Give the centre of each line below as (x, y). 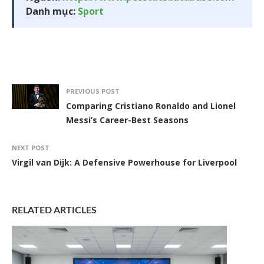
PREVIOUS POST (93, 91)
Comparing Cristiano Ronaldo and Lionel (151, 106)
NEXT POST (31, 148)
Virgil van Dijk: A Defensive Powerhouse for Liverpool (124, 163)
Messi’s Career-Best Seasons (127, 120)
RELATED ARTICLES (54, 211)
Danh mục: (52, 11)
